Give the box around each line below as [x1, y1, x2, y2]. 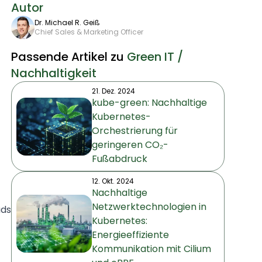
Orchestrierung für [92, 124, 178, 137]
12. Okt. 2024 [92, 176, 134, 186]
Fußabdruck [92, 152, 147, 166]
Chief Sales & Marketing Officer [35, 27, 143, 37]
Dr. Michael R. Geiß [35, 18, 100, 27]
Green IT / [127, 49, 183, 65]
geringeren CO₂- [92, 138, 168, 151]
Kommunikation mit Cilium [92, 242, 211, 256]
